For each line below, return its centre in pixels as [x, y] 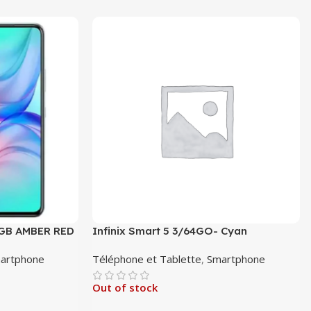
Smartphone [236, 259]
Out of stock [125, 288]
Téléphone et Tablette [147, 259]
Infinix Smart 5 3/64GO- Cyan [170, 231]
